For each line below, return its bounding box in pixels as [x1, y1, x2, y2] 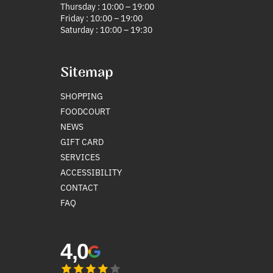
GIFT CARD [60, 135, 104, 147]
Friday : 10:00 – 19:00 [60, 11, 143, 24]
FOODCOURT [60, 104, 110, 117]
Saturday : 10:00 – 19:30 [60, 23, 152, 35]
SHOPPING [60, 89, 103, 102]
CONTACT [60, 180, 98, 193]
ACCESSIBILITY [60, 165, 122, 178]
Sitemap [60, 63, 113, 82]
